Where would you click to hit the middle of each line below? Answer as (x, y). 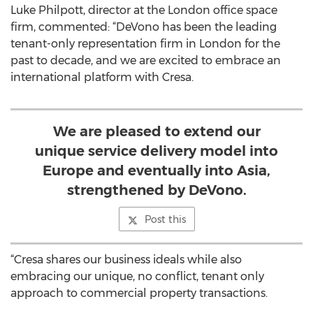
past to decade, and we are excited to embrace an (146, 60)
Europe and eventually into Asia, (156, 170)
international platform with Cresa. (102, 77)
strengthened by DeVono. (156, 190)
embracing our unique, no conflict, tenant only (137, 276)
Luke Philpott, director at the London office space (144, 10)
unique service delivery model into (156, 151)
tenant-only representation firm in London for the (145, 44)
